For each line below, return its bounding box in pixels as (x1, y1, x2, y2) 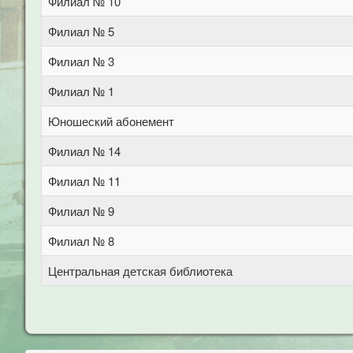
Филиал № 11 (48, 173, 121, 189)
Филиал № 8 (48, 232, 114, 249)
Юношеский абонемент (48, 113, 174, 129)
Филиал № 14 (48, 143, 121, 159)
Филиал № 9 (48, 203, 114, 219)
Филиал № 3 (48, 53, 114, 69)
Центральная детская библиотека (48, 262, 232, 279)
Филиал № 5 (48, 23, 114, 39)
